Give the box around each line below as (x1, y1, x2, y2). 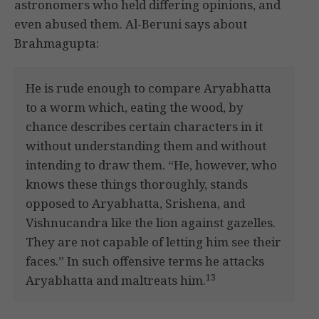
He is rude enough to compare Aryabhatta (26, 80, 271, 97)
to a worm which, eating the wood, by (26, 99, 244, 116)
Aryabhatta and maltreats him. (26, 272, 206, 289)
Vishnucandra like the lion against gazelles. (26, 214, 276, 231)
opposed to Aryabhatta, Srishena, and (26, 195, 245, 212)
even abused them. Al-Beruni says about (14, 16, 247, 33)
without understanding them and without (26, 137, 266, 155)
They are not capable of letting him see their (26, 234, 281, 251)
